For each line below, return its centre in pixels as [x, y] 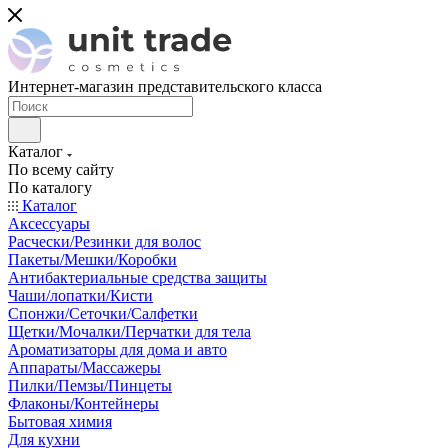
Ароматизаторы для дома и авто [117, 349]
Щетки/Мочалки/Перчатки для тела [129, 331]
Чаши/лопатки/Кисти [80, 295]
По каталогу [50, 187]
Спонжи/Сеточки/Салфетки [103, 313]
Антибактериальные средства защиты [137, 277]
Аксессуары [49, 223]
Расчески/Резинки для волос [104, 241]
